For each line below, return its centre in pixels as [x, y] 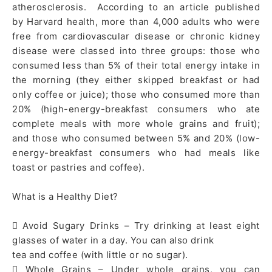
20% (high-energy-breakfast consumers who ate [136, 109]
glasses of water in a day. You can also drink [113, 240]
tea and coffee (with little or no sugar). [100, 255]
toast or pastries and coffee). [78, 168]
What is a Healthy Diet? [65, 197]
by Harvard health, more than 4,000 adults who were [136, 22]
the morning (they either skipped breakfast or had [136, 80]
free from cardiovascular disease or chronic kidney [136, 36]
